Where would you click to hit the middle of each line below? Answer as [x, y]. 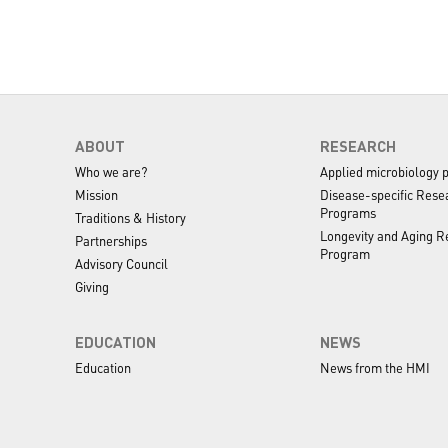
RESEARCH [357, 146]
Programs [347, 212]
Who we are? [111, 171]
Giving [92, 286]
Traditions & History [131, 217]
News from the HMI [374, 367]
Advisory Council [122, 263]
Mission [97, 194]
